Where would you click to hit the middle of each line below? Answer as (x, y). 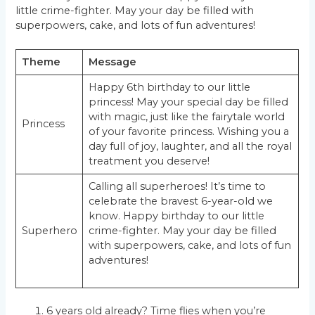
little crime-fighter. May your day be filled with (135, 10)
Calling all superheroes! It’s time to (177, 187)
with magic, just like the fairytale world (186, 117)
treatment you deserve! (149, 161)
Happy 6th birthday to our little (169, 88)
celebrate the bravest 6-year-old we (180, 201)
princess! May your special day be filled (188, 102)
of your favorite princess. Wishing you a (188, 132)
